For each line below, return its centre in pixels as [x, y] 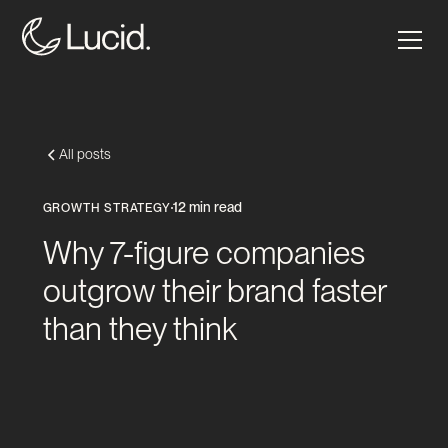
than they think [139, 328]
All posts [84, 154]
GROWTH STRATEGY [106, 207]
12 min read [207, 207]
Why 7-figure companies [203, 252]
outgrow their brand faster [214, 290]
